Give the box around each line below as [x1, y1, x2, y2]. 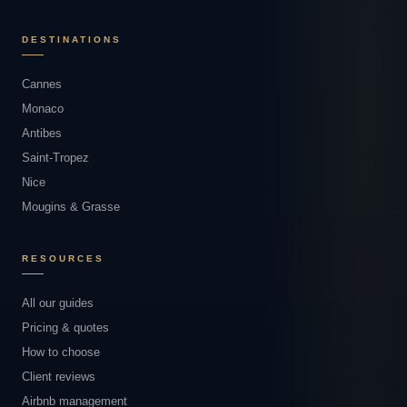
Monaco [22, 102, 64, 115]
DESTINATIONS [22, 35, 122, 45]
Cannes [22, 77, 62, 91]
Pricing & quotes [22, 321, 109, 334]
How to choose [22, 345, 100, 359]
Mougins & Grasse [22, 200, 120, 213]
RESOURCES [22, 253, 104, 263]
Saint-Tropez [22, 151, 89, 164]
